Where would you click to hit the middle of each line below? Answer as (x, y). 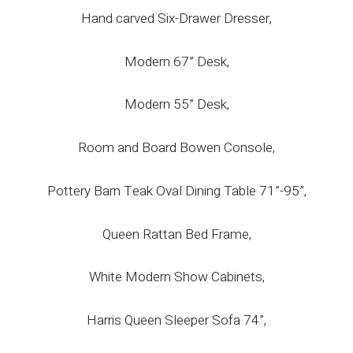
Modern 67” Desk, (176, 61)
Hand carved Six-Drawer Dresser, (176, 18)
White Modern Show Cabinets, (176, 277)
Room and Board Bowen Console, (176, 148)
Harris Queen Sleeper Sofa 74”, (176, 321)
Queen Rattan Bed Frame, (176, 234)
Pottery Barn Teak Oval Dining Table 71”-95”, (176, 191)
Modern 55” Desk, (176, 105)
